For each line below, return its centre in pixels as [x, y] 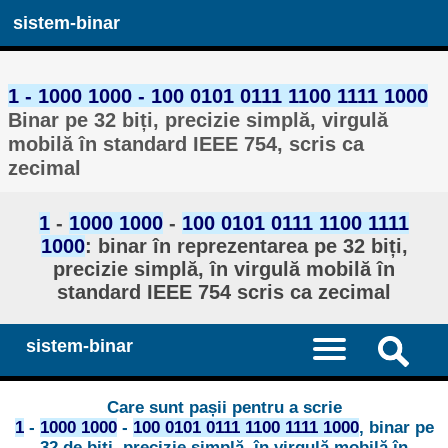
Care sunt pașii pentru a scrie [224, 408]
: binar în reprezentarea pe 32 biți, [246, 245]
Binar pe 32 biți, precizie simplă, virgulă [198, 119]
